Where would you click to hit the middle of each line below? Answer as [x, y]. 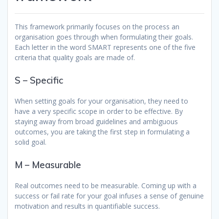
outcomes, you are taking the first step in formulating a [102, 132]
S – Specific [39, 81]
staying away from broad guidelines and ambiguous [96, 122]
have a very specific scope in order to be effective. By [99, 111]
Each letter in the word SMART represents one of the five [105, 47]
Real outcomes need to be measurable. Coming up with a [106, 186]
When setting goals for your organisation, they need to [101, 101]
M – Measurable [48, 165]
